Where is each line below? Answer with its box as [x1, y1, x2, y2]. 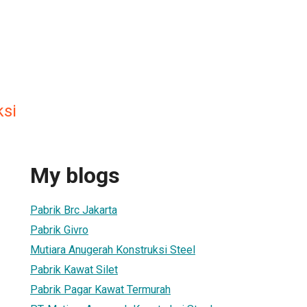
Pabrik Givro [30, 223, 88, 236]
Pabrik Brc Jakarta [30, 203, 117, 217]
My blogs [30, 162, 120, 189]
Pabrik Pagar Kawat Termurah [30, 282, 171, 296]
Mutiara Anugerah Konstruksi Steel [30, 243, 195, 256]
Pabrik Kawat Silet [30, 262, 118, 276]
